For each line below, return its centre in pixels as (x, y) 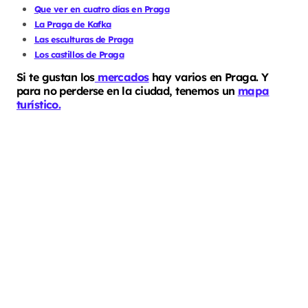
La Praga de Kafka (73, 24)
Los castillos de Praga (79, 55)
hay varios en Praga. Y (209, 77)
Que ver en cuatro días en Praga (102, 9)
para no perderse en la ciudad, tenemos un (127, 90)
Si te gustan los (56, 77)
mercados (122, 77)
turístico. (39, 104)
